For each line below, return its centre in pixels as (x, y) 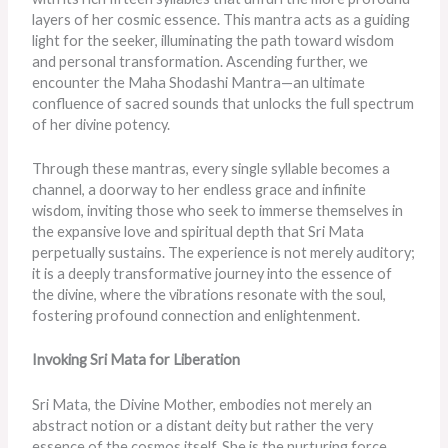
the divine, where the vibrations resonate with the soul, (209, 294)
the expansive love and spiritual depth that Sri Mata (198, 231)
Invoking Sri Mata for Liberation (136, 360)
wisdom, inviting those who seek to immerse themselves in (218, 210)
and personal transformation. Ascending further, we (200, 61)
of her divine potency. (101, 124)
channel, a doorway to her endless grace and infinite (199, 189)
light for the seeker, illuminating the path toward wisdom (213, 40)
